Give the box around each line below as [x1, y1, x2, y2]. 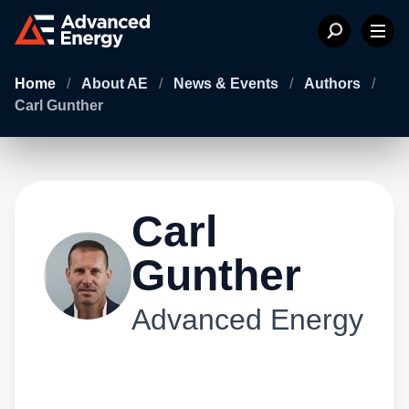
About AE [81, 76, 152, 91]
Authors [304, 76, 364, 91]
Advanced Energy [131, 303, 363, 336]
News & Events [173, 76, 282, 91]
